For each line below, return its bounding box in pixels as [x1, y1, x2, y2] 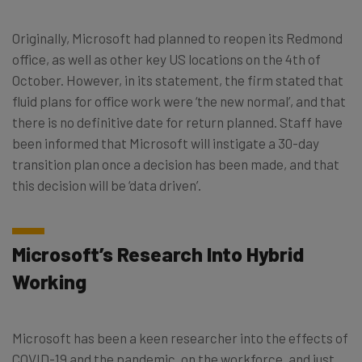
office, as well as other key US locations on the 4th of [12, 50, 321, 67]
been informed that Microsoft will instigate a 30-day [12, 134, 319, 151]
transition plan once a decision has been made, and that [12, 155, 339, 172]
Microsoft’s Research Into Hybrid [12, 241, 304, 266]
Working [12, 268, 86, 293]
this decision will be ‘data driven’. [12, 176, 201, 193]
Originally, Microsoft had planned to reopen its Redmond [12, 29, 343, 46]
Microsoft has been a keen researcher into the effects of [12, 329, 348, 346]
